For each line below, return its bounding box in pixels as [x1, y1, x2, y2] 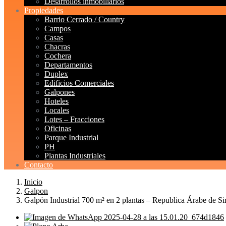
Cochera [44, 51, 71, 60]
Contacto [24, 160, 53, 169]
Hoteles [44, 97, 69, 105]
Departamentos [44, 61, 92, 69]
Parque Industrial [44, 133, 98, 142]
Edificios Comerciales [44, 79, 114, 87]
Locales [44, 106, 69, 115]
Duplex [44, 70, 68, 78]
